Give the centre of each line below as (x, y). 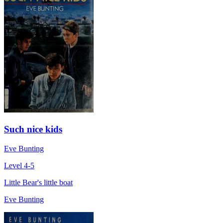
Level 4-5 (19, 165)
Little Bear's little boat (38, 182)
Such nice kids (33, 129)
